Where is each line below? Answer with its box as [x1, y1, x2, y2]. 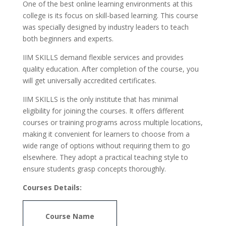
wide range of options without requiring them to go [22, 141, 190, 151]
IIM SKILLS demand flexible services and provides [22, 52, 184, 63]
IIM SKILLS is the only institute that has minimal [22, 94, 178, 104]
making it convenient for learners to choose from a [22, 129, 190, 139]
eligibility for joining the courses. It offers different [22, 106, 184, 116]
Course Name [45, 211, 94, 221]
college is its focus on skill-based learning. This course [22, 11, 198, 21]
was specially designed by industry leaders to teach [22, 22, 189, 32]
